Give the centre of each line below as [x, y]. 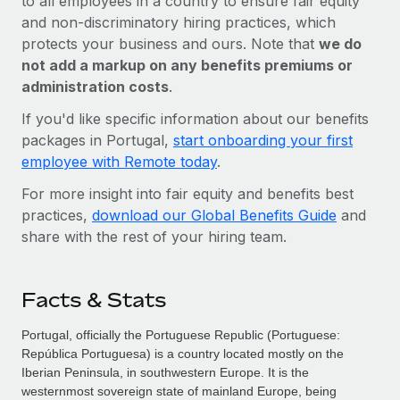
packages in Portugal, [97, 140]
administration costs [95, 86]
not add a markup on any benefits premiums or [187, 65]
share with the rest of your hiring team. [154, 236]
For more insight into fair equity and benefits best [187, 193]
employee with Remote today [119, 161]
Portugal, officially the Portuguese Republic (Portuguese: [181, 334]
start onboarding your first [263, 140]
